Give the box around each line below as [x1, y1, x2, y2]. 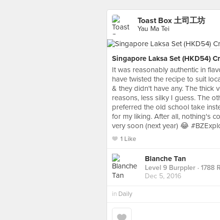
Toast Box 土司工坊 [137, 16, 205, 26]
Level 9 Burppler [145, 164, 195, 172]
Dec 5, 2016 [145, 172, 181, 181]
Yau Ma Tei [137, 25, 169, 33]
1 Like [120, 135, 136, 143]
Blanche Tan [145, 154, 186, 164]
